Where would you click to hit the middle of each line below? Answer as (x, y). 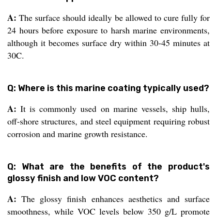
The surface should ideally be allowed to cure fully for (113, 18)
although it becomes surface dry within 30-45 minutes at (108, 43)
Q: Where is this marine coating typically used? (108, 88)
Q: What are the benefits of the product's (108, 167)
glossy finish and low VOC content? (83, 178)
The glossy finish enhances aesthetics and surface (113, 199)
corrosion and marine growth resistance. (77, 134)
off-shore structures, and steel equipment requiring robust (108, 121)
